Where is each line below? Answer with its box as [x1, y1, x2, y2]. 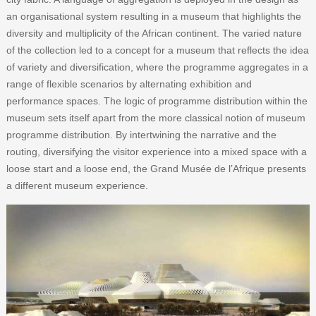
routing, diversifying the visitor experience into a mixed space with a [6, 145, 307, 157]
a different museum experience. [6, 179, 148, 191]
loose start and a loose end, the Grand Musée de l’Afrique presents [6, 162, 306, 174]
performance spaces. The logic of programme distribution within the [6, 95, 308, 107]
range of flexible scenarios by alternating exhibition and [6, 78, 252, 90]
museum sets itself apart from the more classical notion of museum [6, 111, 305, 123]
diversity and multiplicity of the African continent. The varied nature [6, 27, 302, 39]
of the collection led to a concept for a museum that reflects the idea [6, 44, 309, 56]
